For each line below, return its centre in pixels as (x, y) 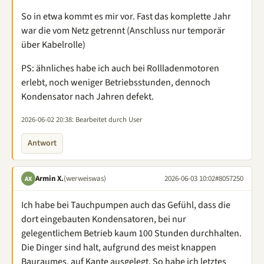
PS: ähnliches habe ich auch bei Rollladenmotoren (120, 68)
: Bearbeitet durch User (107, 120)
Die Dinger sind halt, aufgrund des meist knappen (119, 247)
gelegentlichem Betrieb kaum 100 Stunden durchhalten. (131, 233)
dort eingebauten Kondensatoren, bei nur (104, 219)
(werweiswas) (85, 178)
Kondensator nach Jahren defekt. (88, 97)
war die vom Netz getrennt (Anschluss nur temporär (123, 31)
